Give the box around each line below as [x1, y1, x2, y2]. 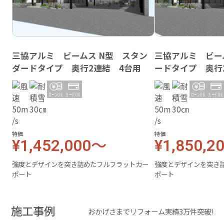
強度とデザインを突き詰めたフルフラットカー [12, 158, 149, 169]
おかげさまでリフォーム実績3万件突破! [87, 205, 213, 216]
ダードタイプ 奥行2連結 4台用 [12, 61, 141, 74]
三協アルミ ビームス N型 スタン [12, 49, 148, 61]
